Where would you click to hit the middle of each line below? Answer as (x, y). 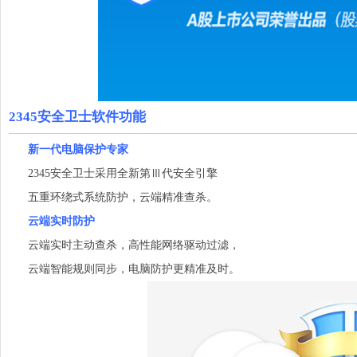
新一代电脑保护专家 (78, 149)
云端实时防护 (61, 221)
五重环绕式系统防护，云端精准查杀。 (113, 197)
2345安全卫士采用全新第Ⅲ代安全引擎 (113, 173)
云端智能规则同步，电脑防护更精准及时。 (124, 269)
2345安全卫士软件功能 (82, 117)
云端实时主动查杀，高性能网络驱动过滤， (124, 245)
